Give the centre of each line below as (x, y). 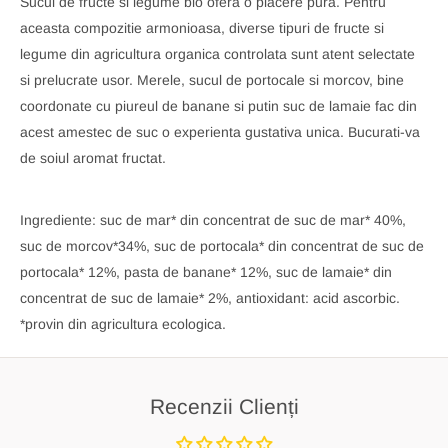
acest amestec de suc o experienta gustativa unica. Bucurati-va (220, 132)
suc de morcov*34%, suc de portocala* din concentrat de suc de (222, 245)
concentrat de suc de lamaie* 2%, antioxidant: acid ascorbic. (210, 297)
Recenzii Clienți (224, 406)
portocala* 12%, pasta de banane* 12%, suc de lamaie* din (206, 271)
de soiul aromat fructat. (93, 158)
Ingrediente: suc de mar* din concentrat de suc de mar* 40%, (213, 219)
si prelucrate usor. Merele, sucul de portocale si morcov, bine (212, 80)
